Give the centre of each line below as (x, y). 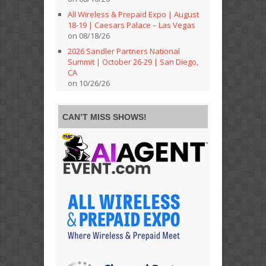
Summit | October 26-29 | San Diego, (133, 62)
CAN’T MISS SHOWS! (104, 117)
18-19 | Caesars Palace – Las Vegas (132, 25)
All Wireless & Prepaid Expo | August (133, 15)
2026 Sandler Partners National (124, 51)
